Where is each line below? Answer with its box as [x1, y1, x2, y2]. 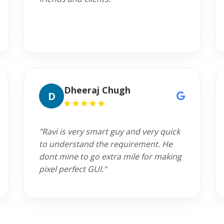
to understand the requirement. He [39, 138, 173, 149]
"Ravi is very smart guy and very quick [39, 126, 180, 137]
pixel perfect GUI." [39, 163, 107, 174]
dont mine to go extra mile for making [39, 151, 182, 162]
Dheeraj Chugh [64, 84, 131, 96]
